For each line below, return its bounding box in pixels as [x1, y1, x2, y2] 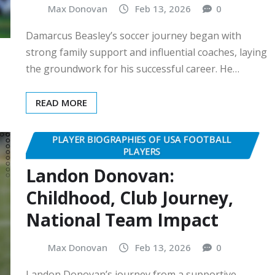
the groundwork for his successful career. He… [26, 61, 239, 76]
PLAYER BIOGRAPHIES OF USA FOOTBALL [52, 133, 231, 145]
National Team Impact [26, 208, 219, 232]
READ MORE [36, 96, 87, 109]
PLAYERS [123, 144, 161, 157]
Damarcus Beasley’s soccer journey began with [26, 28, 241, 42]
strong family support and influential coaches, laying [26, 45, 267, 59]
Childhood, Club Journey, [26, 186, 233, 210]
